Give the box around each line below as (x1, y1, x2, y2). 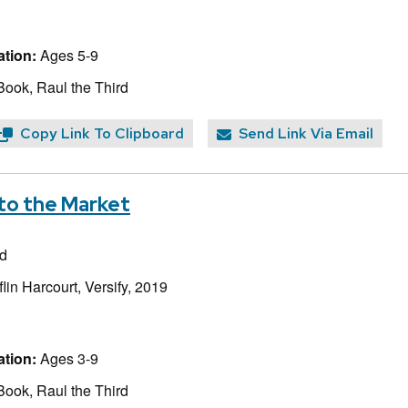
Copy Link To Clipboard (20, 124, 184, 144)
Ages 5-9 (36, 44, 98, 66)
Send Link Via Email (239, 124, 373, 144)
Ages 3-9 (36, 347, 98, 369)
